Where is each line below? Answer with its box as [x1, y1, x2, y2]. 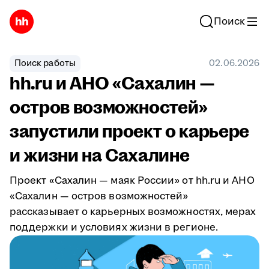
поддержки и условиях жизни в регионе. [10, 220, 218, 235]
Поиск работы [14, 57, 76, 70]
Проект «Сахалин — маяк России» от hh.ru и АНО [10, 174, 255, 188]
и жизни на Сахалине [10, 143, 190, 169]
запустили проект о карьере [10, 119, 249, 145]
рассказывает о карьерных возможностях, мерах [10, 205, 256, 219]
